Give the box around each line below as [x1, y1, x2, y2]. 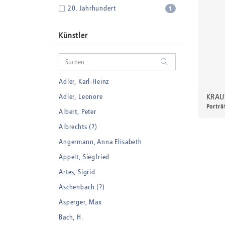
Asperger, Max [59, 198, 102, 206]
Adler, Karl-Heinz [59, 77, 109, 86]
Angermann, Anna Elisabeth [59, 138, 142, 146]
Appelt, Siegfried [59, 153, 110, 161]
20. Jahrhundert [67, 4, 116, 13]
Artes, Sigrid [59, 168, 95, 176]
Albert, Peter [59, 107, 96, 116]
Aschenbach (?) [59, 183, 105, 191]
